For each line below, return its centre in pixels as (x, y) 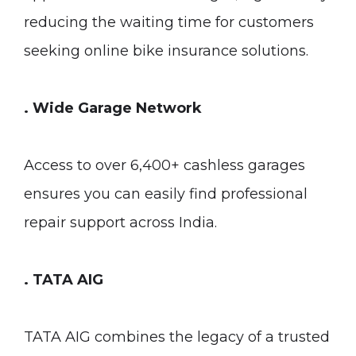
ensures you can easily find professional (166, 194)
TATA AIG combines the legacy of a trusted (177, 337)
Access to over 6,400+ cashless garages (164, 165)
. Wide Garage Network (113, 108)
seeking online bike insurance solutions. (166, 51)
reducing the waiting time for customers (169, 22)
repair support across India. (120, 222)
